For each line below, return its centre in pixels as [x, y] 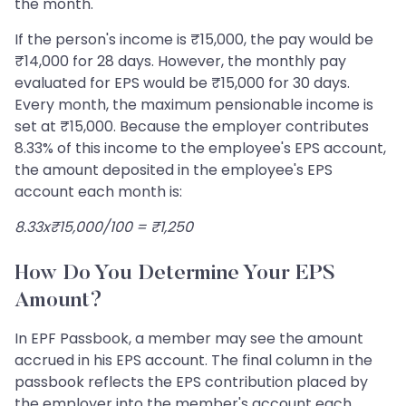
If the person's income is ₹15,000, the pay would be [194, 40]
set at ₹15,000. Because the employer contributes [192, 127]
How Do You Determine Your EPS [175, 274]
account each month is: [98, 192]
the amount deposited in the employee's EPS [174, 170]
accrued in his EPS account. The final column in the [193, 361]
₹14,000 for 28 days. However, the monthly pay [180, 62]
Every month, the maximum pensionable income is [194, 105]
